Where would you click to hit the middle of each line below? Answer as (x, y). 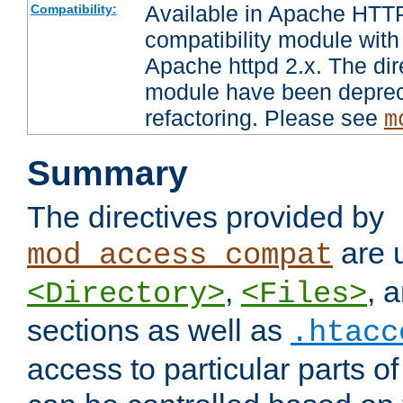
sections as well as (159, 331)
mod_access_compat (180, 256)
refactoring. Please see (264, 118)
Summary (107, 174)
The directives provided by (206, 217)
